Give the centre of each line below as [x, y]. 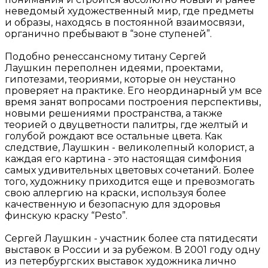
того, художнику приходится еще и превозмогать [130, 182]
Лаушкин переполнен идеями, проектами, [114, 68]
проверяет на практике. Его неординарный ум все [133, 91]
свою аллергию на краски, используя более [115, 193]
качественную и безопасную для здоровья [113, 205]
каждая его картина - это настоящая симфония [123, 159]
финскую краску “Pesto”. [66, 216]
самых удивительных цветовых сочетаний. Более [130, 170]
